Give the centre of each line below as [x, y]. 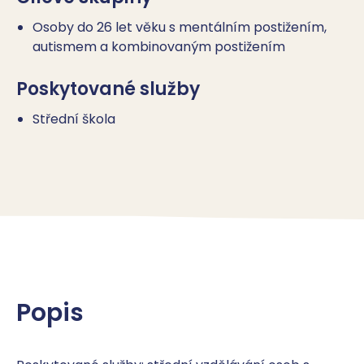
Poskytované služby [108, 89]
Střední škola [74, 119]
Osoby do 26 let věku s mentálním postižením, [180, 27]
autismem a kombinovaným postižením [159, 47]
